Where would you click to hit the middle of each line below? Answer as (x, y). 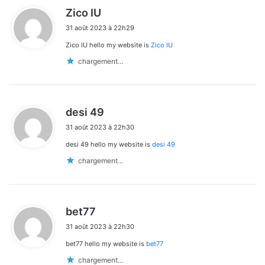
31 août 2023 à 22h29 (100, 28)
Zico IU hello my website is (108, 45)
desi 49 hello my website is (109, 145)
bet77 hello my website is (106, 244)
